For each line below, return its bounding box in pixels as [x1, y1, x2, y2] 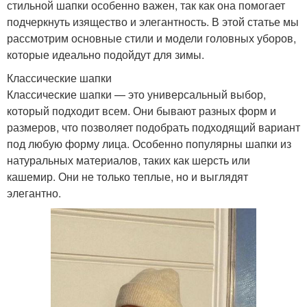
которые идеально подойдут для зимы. [7, 46, 204, 62]
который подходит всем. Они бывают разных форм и [7, 102, 276, 119]
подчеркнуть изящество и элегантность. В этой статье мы [7, 13, 299, 29]
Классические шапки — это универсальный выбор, [7, 86, 266, 102]
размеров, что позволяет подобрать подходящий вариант [7, 119, 300, 135]
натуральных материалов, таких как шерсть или [7, 151, 250, 168]
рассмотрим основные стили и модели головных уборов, [7, 29, 296, 46]
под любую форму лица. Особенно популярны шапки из [7, 135, 291, 151]
